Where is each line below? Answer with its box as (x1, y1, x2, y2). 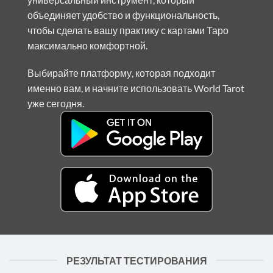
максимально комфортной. (27, 39, 147, 51)
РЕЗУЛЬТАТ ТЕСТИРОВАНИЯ (66, 254, 207, 266)
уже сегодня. (27, 97, 84, 110)
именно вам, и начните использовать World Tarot (27, 82, 244, 94)
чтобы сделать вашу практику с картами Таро (27, 24, 229, 36)
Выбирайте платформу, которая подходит (27, 67, 215, 79)
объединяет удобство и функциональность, (27, 9, 219, 21)
